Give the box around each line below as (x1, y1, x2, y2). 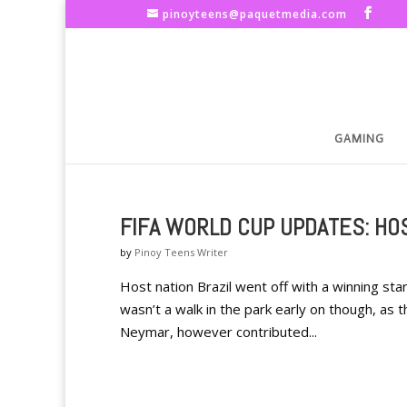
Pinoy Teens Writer (134, 245, 228, 259)
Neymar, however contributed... (120, 323, 317, 341)
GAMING (334, 132, 384, 145)
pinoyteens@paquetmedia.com (163, 6, 347, 22)
